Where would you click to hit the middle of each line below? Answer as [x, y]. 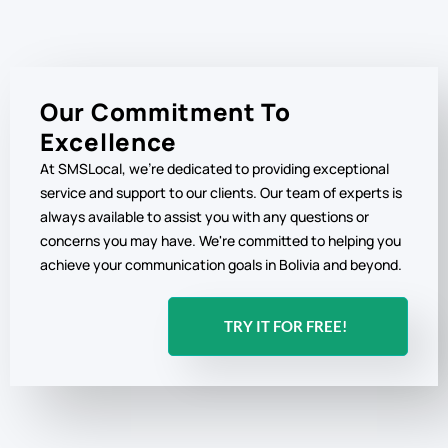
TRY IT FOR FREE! [285, 326]
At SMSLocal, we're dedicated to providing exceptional [214, 169]
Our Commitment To [165, 112]
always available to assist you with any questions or [204, 217]
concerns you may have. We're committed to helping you [220, 241]
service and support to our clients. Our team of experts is [221, 193]
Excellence [108, 142]
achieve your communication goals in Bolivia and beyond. [221, 265]
